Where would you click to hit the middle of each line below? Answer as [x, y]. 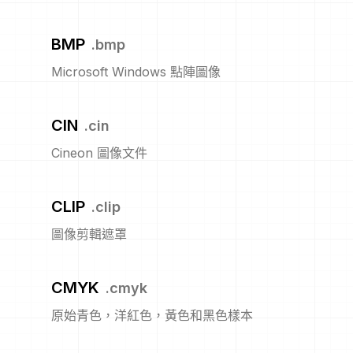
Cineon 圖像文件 [99, 153]
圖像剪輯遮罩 [89, 234]
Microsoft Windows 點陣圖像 [136, 72]
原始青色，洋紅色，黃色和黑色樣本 [152, 315]
